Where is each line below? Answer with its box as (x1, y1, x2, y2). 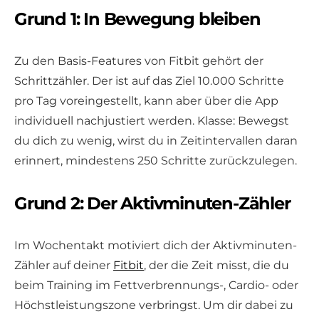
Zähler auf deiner (14, 258, 113, 272)
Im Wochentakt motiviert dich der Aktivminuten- (14, 238, 297, 252)
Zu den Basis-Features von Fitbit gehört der (14, 53, 263, 68)
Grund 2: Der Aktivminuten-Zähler (14, 192, 291, 214)
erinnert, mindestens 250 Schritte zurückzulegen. (14, 153, 297, 167)
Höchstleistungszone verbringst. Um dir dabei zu (14, 298, 293, 312)
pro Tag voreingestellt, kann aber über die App (14, 93, 278, 108)
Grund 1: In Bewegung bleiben (14, 8, 261, 29)
